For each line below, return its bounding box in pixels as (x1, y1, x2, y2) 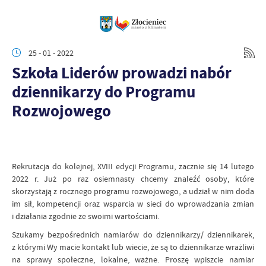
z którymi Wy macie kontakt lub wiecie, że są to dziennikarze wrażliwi (12, 242, 254, 252)
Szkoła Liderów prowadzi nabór (12, 62, 232, 84)
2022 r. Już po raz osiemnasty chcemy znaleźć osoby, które (12, 173, 254, 184)
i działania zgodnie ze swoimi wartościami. (12, 211, 159, 221)
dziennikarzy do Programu (12, 81, 195, 103)
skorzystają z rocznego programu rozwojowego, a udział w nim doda (12, 186, 254, 197)
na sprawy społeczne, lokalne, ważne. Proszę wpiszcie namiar (12, 254, 254, 265)
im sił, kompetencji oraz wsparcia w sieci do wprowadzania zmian (12, 198, 254, 209)
